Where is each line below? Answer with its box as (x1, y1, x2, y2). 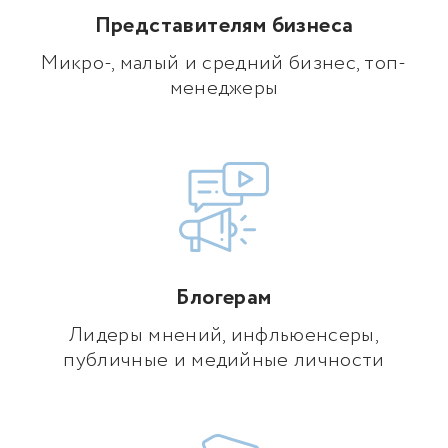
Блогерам (176, 282, 272, 315)
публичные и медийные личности (63, 346, 385, 376)
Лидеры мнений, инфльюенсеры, (69, 321, 379, 351)
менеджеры (169, 74, 279, 104)
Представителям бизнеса (94, 10, 354, 43)
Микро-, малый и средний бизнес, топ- (41, 49, 407, 79)
